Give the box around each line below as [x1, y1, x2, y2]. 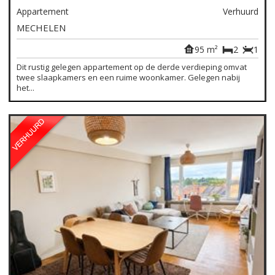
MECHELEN [17, 21, 66, 34]
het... [17, 82, 35, 94]
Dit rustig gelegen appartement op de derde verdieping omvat [17, 61, 247, 73]
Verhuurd [222, 6, 258, 18]
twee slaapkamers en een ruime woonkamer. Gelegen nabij [17, 72, 241, 83]
